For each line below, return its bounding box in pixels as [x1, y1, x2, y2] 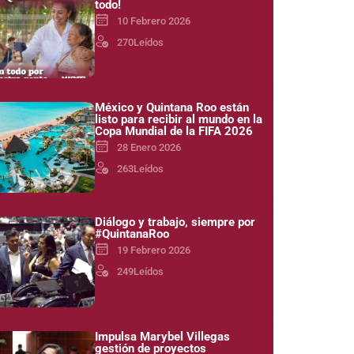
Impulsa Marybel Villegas [94, 330, 230, 344]
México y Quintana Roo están [94, 100, 249, 115]
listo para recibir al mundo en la [94, 112, 262, 126]
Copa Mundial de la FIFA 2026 [94, 124, 253, 138]
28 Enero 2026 [116, 141, 181, 153]
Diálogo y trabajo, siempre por [94, 215, 255, 229]
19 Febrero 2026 [116, 244, 190, 256]
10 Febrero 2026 [116, 15, 190, 27]
